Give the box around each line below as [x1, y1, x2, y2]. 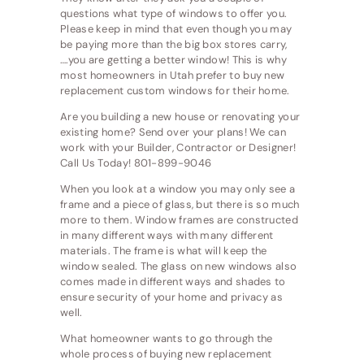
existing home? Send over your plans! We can [60, 125, 286, 140]
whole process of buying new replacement [60, 347, 272, 362]
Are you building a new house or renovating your [60, 110, 301, 124]
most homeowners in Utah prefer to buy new [60, 68, 285, 83]
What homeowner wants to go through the [60, 331, 273, 346]
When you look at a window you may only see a [60, 182, 296, 197]
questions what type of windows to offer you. [60, 6, 288, 21]
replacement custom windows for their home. [60, 84, 290, 98]
